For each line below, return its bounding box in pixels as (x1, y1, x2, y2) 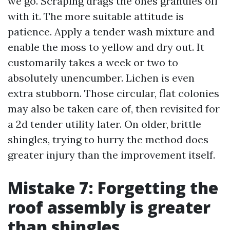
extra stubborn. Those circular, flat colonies (8, 87, 219, 100)
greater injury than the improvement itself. (8, 148, 215, 161)
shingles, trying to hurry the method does (8, 133, 208, 146)
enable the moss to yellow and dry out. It (8, 41, 204, 53)
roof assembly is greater (8, 196, 210, 218)
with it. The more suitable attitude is (8, 10, 184, 23)
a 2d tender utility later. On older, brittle (8, 118, 201, 130)
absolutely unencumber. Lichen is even (8, 71, 195, 84)
